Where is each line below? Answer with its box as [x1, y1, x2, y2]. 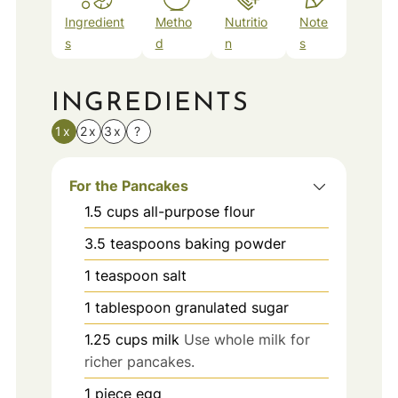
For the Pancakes [68, 177, 188, 195]
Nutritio [225, 13, 268, 29]
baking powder [184, 235, 286, 253]
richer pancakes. [84, 353, 195, 371]
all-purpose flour [142, 203, 255, 221]
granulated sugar [174, 298, 289, 317]
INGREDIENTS [51, 91, 250, 117]
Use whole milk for [183, 330, 310, 349]
